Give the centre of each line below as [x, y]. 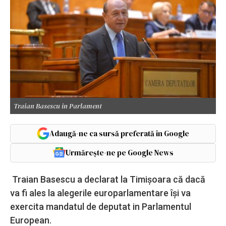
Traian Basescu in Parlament [58, 106]
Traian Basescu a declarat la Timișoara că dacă [108, 179]
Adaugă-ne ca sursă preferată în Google [119, 133]
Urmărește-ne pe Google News [119, 152]
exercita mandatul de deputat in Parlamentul [101, 206]
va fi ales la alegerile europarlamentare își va [100, 193]
